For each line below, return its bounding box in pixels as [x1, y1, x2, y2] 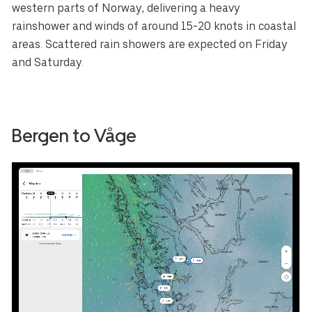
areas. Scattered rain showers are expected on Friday [12, 38, 288, 52]
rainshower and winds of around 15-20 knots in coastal [12, 19, 297, 33]
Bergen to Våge [12, 125, 137, 147]
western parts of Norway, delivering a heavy [12, 1, 240, 15]
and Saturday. [12, 56, 84, 70]
